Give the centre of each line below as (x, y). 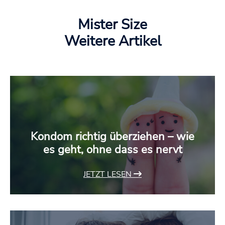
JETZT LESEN (108, 175)
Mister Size (113, 25)
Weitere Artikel (113, 41)
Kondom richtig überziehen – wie (113, 137)
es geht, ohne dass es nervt (113, 150)
